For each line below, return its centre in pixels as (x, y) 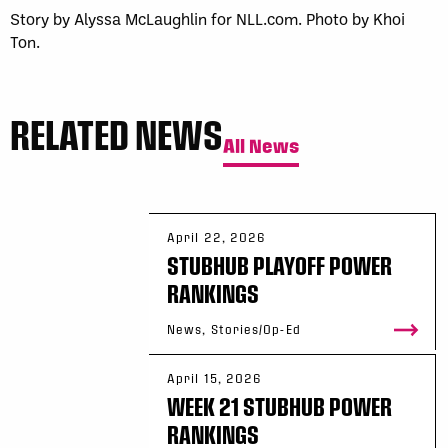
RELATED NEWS (116, 133)
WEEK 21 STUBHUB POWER (279, 405)
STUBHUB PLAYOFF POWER (279, 264)
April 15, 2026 (215, 377)
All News (261, 145)
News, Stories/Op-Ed (234, 328)
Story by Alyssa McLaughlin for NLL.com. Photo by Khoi (207, 18)
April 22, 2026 (217, 236)
